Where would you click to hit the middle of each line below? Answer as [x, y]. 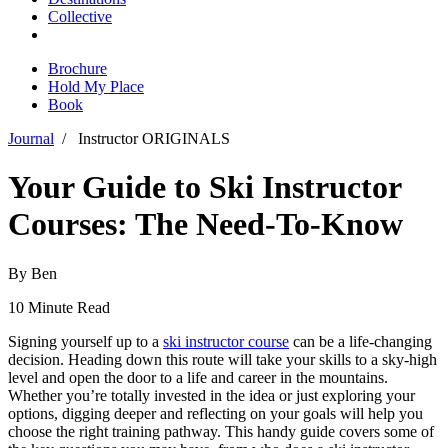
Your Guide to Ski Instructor [204, 187]
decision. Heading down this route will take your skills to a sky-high [222, 359]
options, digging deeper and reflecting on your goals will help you [215, 413]
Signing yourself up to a [85, 341]
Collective [80, 16]
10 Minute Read [59, 307]
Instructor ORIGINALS [154, 138]
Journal [31, 138]
